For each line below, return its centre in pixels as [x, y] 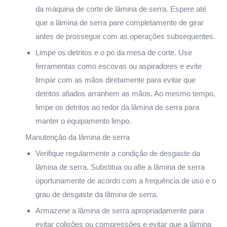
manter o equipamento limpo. [83, 121]
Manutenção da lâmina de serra [78, 137]
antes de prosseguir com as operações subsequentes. [125, 36]
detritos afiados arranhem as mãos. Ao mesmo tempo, [125, 93]
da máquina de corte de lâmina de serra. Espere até [121, 9]
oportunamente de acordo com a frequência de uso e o [126, 180]
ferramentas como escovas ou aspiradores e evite [119, 66]
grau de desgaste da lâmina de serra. [97, 194]
